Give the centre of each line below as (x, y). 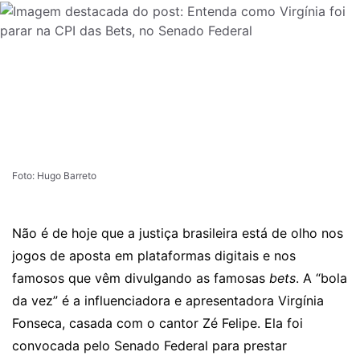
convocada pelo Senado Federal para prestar (149, 346)
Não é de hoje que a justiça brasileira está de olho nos (178, 233)
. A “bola (321, 278)
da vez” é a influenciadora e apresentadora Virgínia (168, 301)
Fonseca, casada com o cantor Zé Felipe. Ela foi (157, 323)
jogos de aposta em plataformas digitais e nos (154, 256)
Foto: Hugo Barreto (54, 176)
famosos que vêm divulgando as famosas (141, 278)
